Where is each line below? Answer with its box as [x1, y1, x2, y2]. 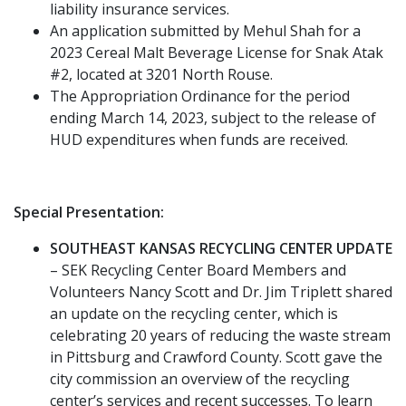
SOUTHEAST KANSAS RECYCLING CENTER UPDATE [50, 237, 392, 258]
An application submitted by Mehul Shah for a [50, 20, 361, 41]
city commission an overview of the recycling [50, 368, 350, 389]
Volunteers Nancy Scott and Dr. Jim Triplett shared [50, 281, 392, 302]
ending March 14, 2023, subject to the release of [50, 107, 376, 128]
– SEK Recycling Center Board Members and [50, 259, 346, 280]
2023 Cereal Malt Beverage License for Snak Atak [50, 42, 383, 63]
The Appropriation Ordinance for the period [50, 85, 350, 106]
